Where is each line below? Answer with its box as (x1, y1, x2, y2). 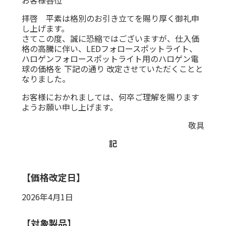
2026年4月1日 (21, 190, 73, 203)
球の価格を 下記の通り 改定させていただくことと (21, 62, 203, 75)
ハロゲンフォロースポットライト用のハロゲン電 (21, 52, 199, 65)
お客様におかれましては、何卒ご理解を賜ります (21, 90, 199, 103)
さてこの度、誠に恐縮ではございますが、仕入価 (21, 32, 199, 44)
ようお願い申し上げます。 (21, 100, 118, 113)
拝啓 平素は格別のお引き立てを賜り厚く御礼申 (21, 12, 199, 24)
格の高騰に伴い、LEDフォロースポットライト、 (21, 42, 197, 54)
